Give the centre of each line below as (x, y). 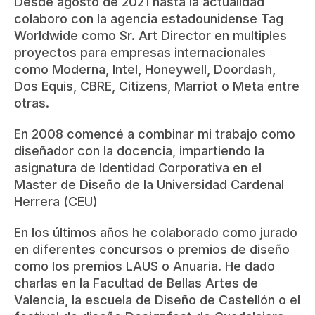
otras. (32, 103)
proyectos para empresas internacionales (140, 53)
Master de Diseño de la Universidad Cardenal (149, 185)
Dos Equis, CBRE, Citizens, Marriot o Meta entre (157, 86)
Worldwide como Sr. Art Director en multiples (150, 36)
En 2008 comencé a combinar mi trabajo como (155, 134)
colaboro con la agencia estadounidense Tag (149, 19)
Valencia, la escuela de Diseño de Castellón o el (157, 300)
